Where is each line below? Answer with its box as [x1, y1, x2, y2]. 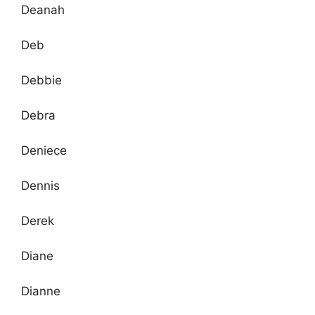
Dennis [21, 178, 60, 193]
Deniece [21, 143, 67, 157]
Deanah [21, 2, 65, 17]
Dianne [21, 283, 60, 298]
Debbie [21, 72, 62, 87]
